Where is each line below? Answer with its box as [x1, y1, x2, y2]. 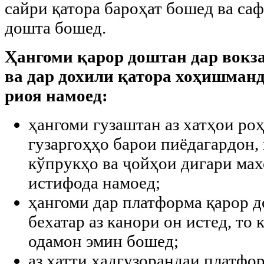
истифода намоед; [28, 173, 160, 192]
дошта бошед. [5, 18, 106, 37]
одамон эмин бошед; [28, 231, 179, 250]
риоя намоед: [5, 85, 108, 105]
